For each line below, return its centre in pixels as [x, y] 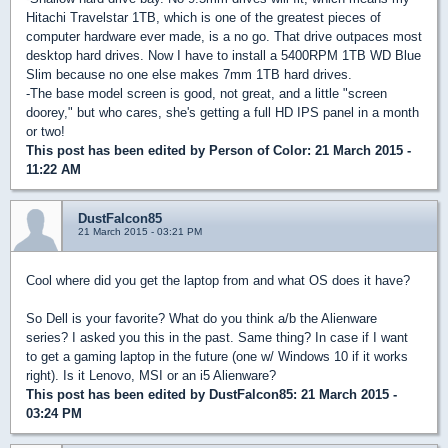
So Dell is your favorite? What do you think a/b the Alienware [201, 318]
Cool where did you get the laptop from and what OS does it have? [218, 280]
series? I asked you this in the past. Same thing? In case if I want [217, 337]
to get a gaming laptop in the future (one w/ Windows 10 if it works [217, 356]
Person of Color [258, 150]
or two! [45, 131]
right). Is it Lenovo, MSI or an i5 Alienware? [151, 375]
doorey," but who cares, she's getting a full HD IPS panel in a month [222, 112]
